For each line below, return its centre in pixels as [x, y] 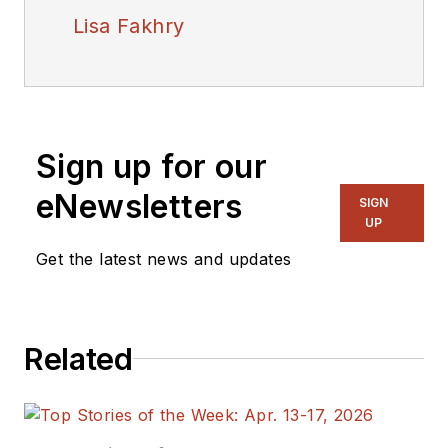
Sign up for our [151, 166]
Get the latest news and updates [164, 258]
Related [78, 358]
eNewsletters [139, 206]
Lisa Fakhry [129, 25]
